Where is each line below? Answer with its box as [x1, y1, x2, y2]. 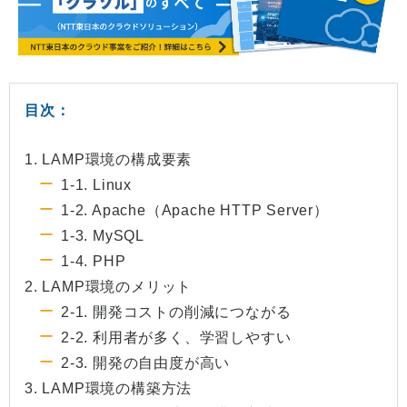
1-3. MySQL [61, 228, 144, 244]
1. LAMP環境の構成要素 [25, 152, 193, 168]
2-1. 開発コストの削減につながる [61, 304, 292, 321]
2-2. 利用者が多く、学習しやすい [61, 330, 292, 346]
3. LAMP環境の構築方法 [25, 381, 193, 397]
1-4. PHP [61, 253, 126, 270]
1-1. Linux [61, 177, 132, 194]
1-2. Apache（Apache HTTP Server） [61, 203, 329, 219]
